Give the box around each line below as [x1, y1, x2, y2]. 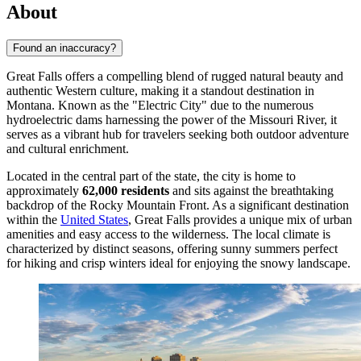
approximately [6, 183, 82, 197]
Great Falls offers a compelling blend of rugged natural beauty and [6, 68, 343, 83]
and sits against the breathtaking [169, 183, 334, 197]
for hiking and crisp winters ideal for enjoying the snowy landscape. [6, 255, 351, 270]
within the [6, 212, 60, 226]
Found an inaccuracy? [13, 41, 116, 54]
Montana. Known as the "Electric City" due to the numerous [6, 98, 313, 112]
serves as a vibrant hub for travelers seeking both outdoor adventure [6, 127, 349, 141]
